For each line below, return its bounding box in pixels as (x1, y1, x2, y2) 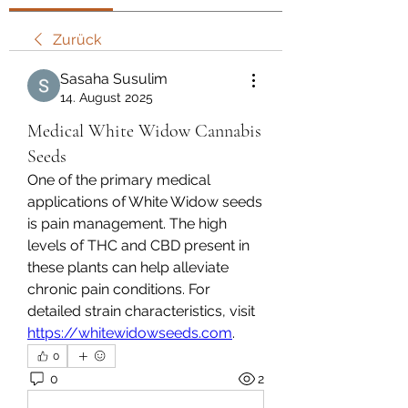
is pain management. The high (27, 215, 227, 232)
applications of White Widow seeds (27, 193, 262, 210)
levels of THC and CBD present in (27, 237, 250, 254)
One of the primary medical (27, 171, 210, 189)
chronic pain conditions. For (27, 280, 210, 298)
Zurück (53, 31, 101, 48)
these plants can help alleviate (27, 259, 229, 276)
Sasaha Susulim (60, 70, 168, 87)
